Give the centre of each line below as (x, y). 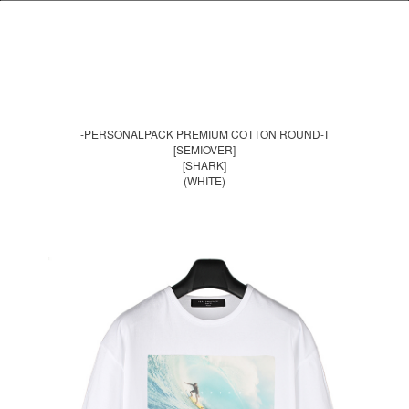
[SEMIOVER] (204, 149)
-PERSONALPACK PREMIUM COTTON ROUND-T (204, 133)
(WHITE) (204, 180)
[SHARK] (204, 164)
